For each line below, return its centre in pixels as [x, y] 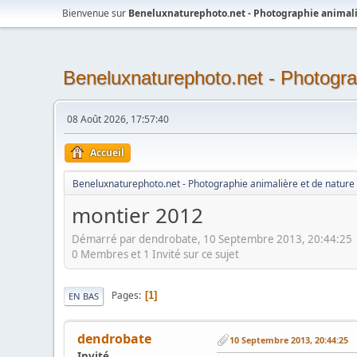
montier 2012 [138, 215]
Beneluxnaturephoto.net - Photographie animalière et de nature [214, 184]
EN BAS [84, 296]
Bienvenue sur [96, 13]
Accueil [108, 153]
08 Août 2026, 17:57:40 [118, 119]
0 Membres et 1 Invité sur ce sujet [156, 254]
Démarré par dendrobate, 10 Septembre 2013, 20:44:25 [212, 239]
